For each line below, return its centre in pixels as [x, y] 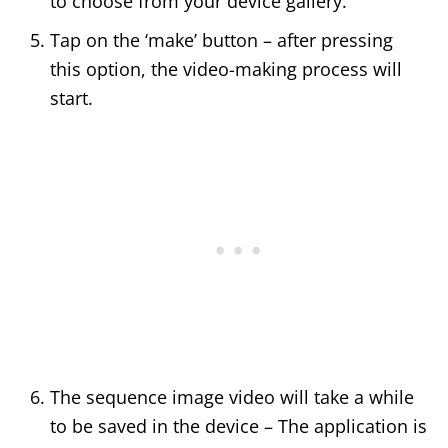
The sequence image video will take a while [232, 397]
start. [71, 98]
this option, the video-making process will [226, 69]
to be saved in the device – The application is [238, 426]
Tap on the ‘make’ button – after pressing [221, 40]
